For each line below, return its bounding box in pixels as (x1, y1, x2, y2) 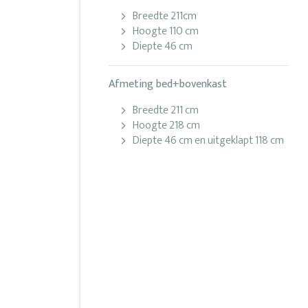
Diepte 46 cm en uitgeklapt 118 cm (133, 131, 284, 151)
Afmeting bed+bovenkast (109, 75, 227, 94)
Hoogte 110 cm (133, 22, 199, 41)
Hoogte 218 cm (133, 116, 200, 135)
